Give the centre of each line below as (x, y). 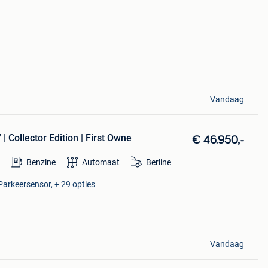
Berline (158, 162)
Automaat (100, 162)
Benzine (41, 162)
